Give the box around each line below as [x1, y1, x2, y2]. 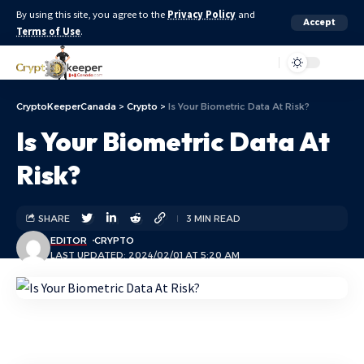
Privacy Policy [167, 8, 236, 20]
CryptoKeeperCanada [16, 101, 116, 112]
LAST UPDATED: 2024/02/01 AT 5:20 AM [50, 249, 240, 261]
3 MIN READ [186, 212, 240, 224]
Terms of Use [16, 25, 80, 37]
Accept [303, 17, 336, 28]
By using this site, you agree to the [16, 8, 167, 20]
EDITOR [50, 235, 87, 246]
